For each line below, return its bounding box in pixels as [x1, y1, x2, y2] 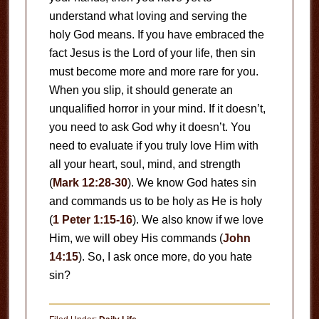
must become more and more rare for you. [48, 65, 258, 78]
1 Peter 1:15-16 [52, 213, 132, 226]
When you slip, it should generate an [48, 83, 233, 96]
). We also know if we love [132, 213, 263, 226]
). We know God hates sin [127, 176, 256, 189]
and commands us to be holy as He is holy [48, 194, 262, 207]
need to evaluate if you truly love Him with [48, 139, 258, 152]
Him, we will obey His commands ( [48, 231, 223, 244]
